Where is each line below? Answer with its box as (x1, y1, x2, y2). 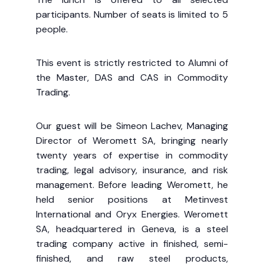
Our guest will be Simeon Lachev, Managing (35, 120, 229, 133)
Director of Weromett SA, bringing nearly (35, 134, 229, 147)
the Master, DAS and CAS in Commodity (35, 71, 229, 84)
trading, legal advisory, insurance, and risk (35, 164, 229, 177)
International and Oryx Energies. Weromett (35, 208, 229, 221)
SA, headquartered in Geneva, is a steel (35, 223, 229, 236)
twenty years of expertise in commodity (35, 149, 229, 162)
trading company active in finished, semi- (35, 237, 229, 250)
